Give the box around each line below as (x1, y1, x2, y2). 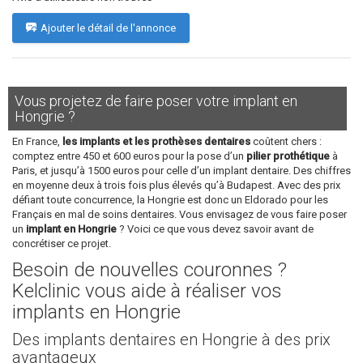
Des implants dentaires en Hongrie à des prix (12, 330, 331, 350)
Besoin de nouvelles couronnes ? (12, 258, 287, 282)
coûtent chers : (250, 135, 322, 148)
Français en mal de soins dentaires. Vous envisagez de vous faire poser (12, 208, 347, 221)
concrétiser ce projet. (12, 237, 111, 250)
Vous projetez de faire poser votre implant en (15, 92, 297, 110)
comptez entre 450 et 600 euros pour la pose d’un (12, 150, 246, 163)
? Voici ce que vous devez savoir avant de (117, 223, 314, 236)
